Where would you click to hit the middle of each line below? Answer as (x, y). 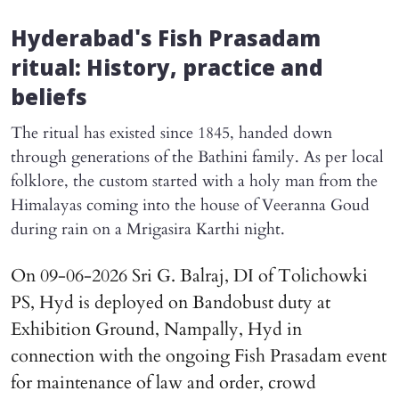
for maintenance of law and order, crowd (163, 382)
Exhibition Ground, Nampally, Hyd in (156, 329)
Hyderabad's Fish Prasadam (166, 41)
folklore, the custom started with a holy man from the (194, 181)
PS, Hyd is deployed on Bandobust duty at (171, 302)
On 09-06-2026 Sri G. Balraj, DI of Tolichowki (189, 275)
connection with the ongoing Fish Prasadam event (199, 355)
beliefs (49, 99)
